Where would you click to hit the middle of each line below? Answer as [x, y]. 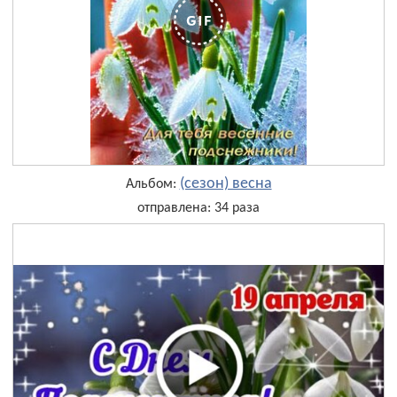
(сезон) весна [226, 184]
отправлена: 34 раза [198, 208]
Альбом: [152, 184]
